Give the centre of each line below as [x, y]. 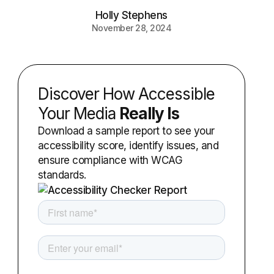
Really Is [149, 113]
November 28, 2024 [131, 28]
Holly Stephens [131, 15]
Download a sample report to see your [126, 131]
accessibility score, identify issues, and [128, 146]
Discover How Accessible [126, 94]
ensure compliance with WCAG [110, 160]
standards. [62, 175]
